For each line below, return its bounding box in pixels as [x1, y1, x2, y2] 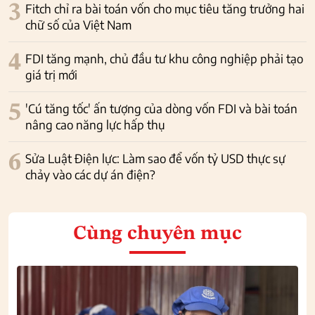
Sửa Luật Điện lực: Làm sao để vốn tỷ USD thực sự [25, 150, 285, 167]
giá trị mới [25, 67, 77, 83]
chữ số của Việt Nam [25, 17, 131, 33]
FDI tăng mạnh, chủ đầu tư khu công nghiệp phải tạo [25, 51, 303, 67]
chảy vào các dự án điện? [25, 167, 155, 183]
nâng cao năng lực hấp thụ [25, 117, 165, 133]
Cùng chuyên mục [73, 224, 242, 245]
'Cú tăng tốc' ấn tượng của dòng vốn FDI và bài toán [25, 101, 297, 117]
